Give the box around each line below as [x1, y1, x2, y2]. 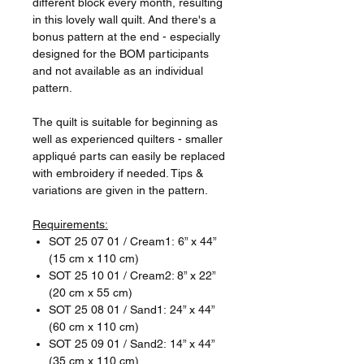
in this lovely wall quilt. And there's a [32, 12, 216, 26]
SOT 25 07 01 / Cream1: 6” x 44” [49, 234, 216, 248]
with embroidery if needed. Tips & [32, 166, 203, 180]
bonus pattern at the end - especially [32, 29, 220, 43]
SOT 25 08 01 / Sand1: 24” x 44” [49, 302, 214, 316]
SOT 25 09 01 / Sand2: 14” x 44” [49, 336, 214, 350]
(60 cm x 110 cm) [49, 319, 139, 333]
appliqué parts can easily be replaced [32, 149, 225, 162]
